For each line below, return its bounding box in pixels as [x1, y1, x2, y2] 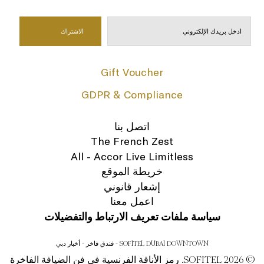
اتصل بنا [114, 119, 150, 133]
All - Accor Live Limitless [71, 149, 193, 163]
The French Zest [91, 134, 173, 148]
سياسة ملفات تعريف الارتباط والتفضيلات [44, 209, 220, 223]
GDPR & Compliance [81, 87, 183, 101]
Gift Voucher [101, 65, 163, 79]
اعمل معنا [110, 194, 154, 208]
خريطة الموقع [101, 164, 163, 178]
